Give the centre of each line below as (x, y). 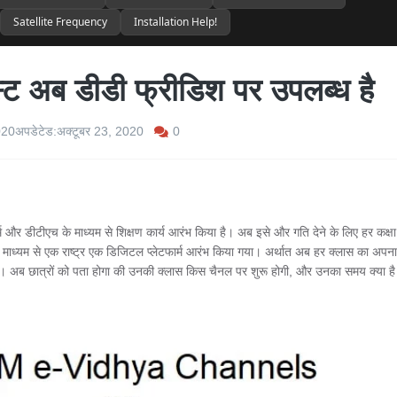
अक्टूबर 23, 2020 (100, 132)
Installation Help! (175, 22)
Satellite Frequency (60, 22)
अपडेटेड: (36, 132)
